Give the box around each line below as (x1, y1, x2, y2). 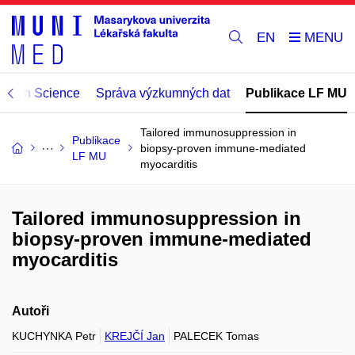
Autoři (12, 303, 49, 318)
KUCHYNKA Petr (12, 329, 96, 342)
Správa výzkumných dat (96, 86, 230, 100)
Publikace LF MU (246, 86, 347, 100)
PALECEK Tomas (174, 329, 259, 342)
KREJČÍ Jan (105, 329, 165, 342)
